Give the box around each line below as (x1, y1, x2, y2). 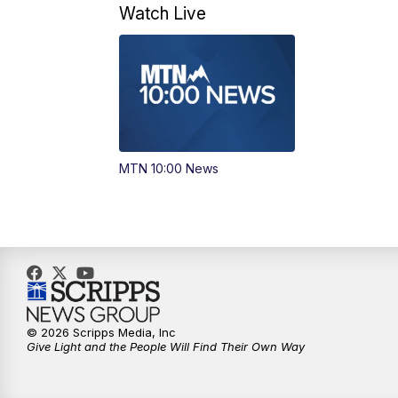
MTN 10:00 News (119, 161, 219, 177)
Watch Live (119, 3, 207, 25)
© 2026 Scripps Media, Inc (27, 325, 176, 340)
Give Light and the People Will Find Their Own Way (27, 339, 305, 354)
